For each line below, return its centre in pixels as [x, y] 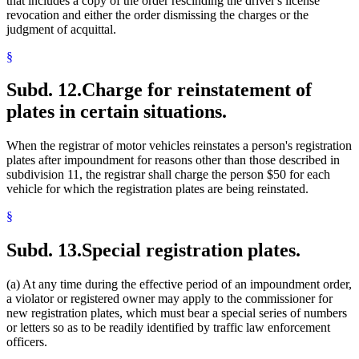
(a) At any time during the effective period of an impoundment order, [179, 284]
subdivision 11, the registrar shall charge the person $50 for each [168, 175]
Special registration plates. [191, 250]
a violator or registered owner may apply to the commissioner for [169, 299]
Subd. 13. [44, 250]
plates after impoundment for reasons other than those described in [173, 160]
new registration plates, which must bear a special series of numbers [177, 313]
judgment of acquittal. [61, 29]
